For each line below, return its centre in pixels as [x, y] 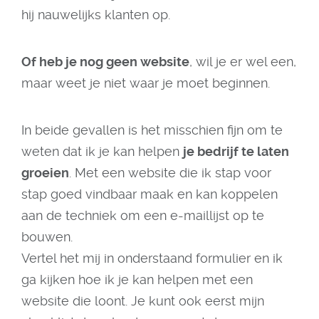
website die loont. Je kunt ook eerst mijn [143, 301]
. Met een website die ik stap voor [170, 173]
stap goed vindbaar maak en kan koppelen [150, 194]
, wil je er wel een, [243, 62]
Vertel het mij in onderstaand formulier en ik [152, 258]
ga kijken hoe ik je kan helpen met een [137, 279]
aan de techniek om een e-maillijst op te [143, 215]
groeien [45, 173]
